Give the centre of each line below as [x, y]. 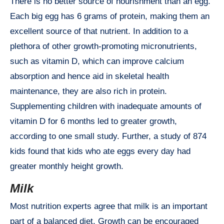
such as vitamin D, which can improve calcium [97, 61]
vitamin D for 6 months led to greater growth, [93, 121]
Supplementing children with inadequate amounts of [106, 106]
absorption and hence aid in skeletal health [89, 76]
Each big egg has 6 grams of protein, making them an [110, 16]
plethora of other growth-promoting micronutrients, [103, 46]
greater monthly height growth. [67, 166]
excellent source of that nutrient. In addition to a [99, 31]
